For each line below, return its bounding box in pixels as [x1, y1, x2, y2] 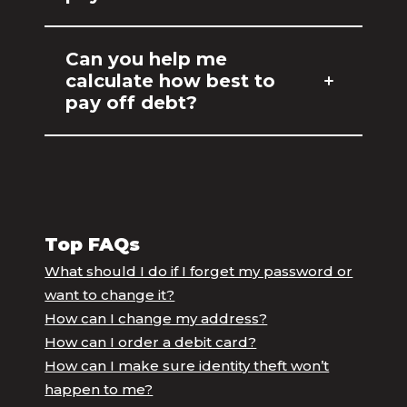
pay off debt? [65, 92, 198, 114]
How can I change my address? [45, 310, 268, 327]
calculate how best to [65, 70, 276, 92]
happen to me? [45, 381, 154, 398]
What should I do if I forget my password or [45, 263, 353, 280]
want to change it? [45, 286, 175, 303]
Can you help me [65, 48, 228, 70]
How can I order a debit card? [45, 333, 257, 351]
